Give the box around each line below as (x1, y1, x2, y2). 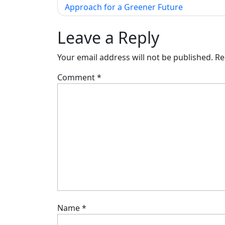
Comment (57, 71, 97, 83)
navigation (57, 3, 137, 25)
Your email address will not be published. (57, 51, 213, 63)
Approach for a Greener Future (65, 1, 183, 13)
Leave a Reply (57, 26, 159, 48)
